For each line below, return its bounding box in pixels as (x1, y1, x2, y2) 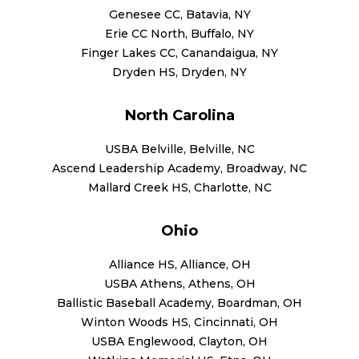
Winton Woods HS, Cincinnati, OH (81, 314, 278, 329)
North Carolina (124, 106, 235, 124)
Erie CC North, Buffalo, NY (105, 26, 254, 41)
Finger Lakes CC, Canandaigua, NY (81, 45, 278, 60)
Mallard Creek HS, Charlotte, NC (87, 179, 272, 195)
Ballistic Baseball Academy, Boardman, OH (57, 295, 302, 310)
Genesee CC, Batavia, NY (108, 6, 251, 22)
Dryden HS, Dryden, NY (112, 64, 247, 79)
